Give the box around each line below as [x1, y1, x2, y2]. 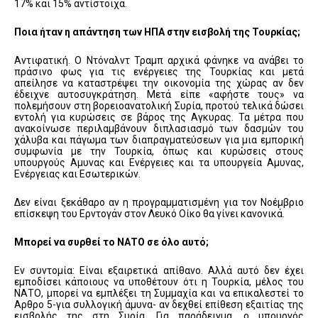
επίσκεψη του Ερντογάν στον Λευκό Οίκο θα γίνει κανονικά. [14, 208, 285, 220]
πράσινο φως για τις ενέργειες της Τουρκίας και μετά [14, 66, 304, 78]
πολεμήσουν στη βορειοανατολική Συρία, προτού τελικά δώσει [14, 100, 304, 112]
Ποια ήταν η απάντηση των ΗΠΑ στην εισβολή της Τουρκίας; [14, 26, 300, 38]
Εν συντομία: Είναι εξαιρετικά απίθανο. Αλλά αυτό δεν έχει [14, 265, 304, 277]
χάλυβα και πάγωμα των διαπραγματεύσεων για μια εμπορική [14, 134, 304, 146]
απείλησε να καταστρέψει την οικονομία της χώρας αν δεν [14, 77, 304, 89]
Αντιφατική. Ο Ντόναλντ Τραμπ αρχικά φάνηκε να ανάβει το [14, 55, 304, 67]
